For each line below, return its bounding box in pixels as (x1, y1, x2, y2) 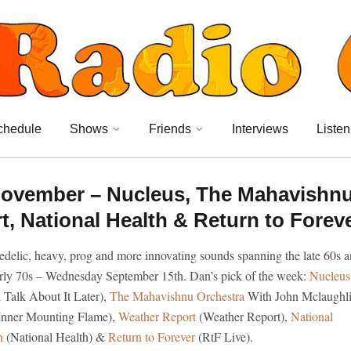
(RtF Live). (195, 328, 253, 345)
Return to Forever (108, 328, 195, 345)
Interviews (232, 122, 288, 136)
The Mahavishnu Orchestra (110, 288, 244, 304)
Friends (149, 122, 191, 136)
